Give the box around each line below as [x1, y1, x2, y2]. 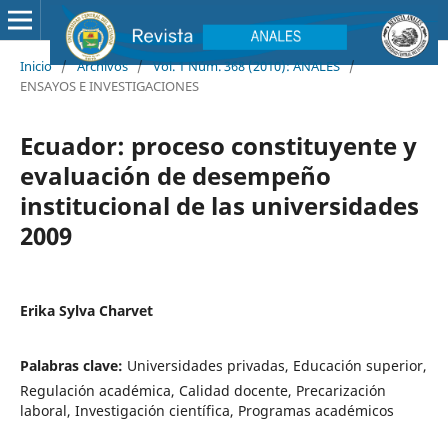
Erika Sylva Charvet [19, 300, 153, 320]
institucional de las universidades [19, 188, 419, 222]
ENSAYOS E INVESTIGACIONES [19, 76, 199, 95]
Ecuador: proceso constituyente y [19, 128, 417, 162]
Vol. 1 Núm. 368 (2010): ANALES [152, 56, 340, 75]
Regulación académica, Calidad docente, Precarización [19, 380, 386, 400]
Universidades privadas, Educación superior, [126, 355, 427, 375]
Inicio [19, 56, 52, 75]
